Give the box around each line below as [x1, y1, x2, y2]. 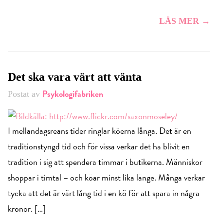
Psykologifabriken [42, 87, 103, 101]
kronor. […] [8, 202, 46, 216]
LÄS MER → [159, 16, 210, 26]
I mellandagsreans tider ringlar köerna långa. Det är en [8, 124, 191, 138]
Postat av [8, 89, 42, 99]
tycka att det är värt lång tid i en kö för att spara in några [8, 186, 200, 200]
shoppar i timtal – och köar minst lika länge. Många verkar [8, 171, 205, 184]
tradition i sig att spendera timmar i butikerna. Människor [8, 155, 202, 169]
